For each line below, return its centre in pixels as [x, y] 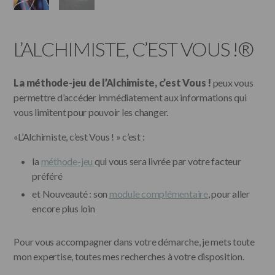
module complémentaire [158, 193]
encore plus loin [64, 208]
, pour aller [229, 193]
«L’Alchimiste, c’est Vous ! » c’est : [79, 136]
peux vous [232, 82]
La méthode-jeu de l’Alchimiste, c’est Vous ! [112, 82]
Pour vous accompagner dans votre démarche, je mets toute [134, 241]
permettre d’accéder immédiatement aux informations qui [130, 97]
